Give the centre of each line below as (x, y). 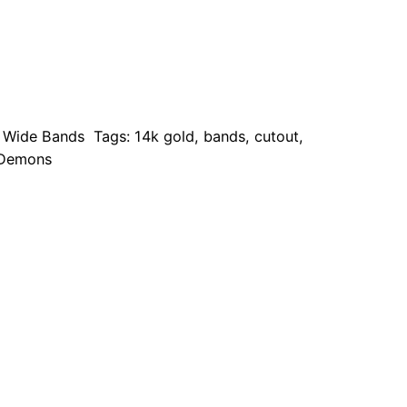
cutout (277, 137)
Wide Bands (44, 137)
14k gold (165, 137)
